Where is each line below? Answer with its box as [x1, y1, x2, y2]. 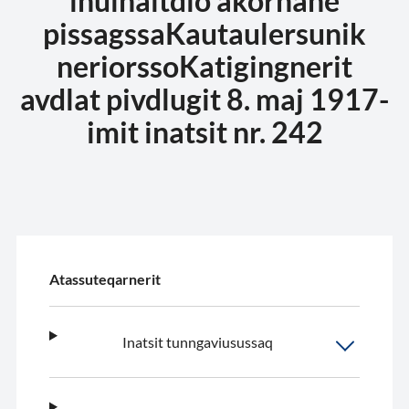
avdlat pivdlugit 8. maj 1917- [20, 81, 389, 117]
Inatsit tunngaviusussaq [121, 332, 273, 351]
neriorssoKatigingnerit [57, 48, 352, 84]
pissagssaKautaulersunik [43, 16, 366, 51]
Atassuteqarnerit [49, 269, 161, 288]
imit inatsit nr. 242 [86, 114, 323, 150]
